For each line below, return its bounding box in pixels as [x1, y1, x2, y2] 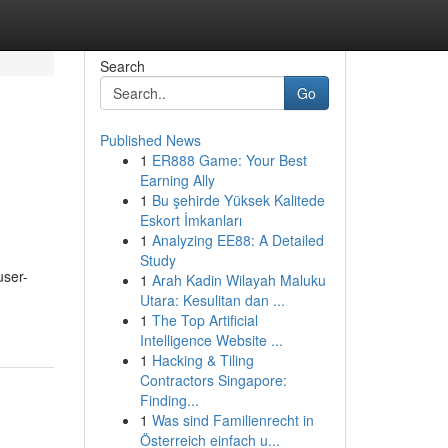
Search [99, 56, 145, 76]
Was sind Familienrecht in [151, 410, 314, 430]
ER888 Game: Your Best [151, 150, 307, 170]
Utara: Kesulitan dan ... [139, 290, 285, 310]
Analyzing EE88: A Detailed [151, 230, 324, 250]
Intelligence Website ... [139, 330, 283, 350]
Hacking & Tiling [151, 350, 254, 370]
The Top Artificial [151, 310, 258, 330]
